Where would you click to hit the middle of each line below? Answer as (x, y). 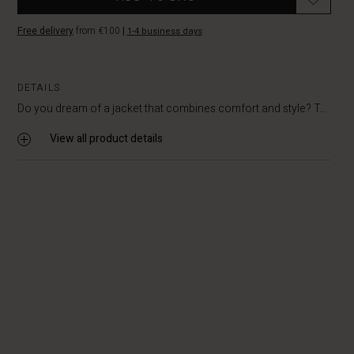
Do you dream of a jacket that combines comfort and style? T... (171, 109)
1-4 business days (164, 31)
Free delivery (45, 31)
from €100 (98, 31)
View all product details (106, 139)
